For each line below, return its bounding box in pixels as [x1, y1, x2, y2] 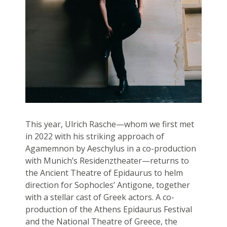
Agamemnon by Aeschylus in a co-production [25, 142, 196, 154]
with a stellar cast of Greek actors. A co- [25, 191, 174, 203]
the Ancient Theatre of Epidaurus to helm [25, 167, 183, 178]
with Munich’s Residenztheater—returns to [25, 155, 189, 166]
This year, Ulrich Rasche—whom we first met [25, 118, 194, 130]
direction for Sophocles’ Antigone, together [25, 179, 190, 191]
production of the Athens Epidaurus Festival [25, 203, 192, 215]
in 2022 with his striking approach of [25, 130, 164, 142]
